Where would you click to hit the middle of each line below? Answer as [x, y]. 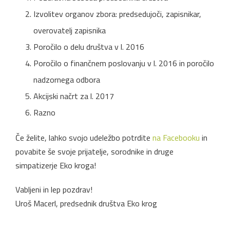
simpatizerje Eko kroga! [56, 165]
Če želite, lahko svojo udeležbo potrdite [84, 137]
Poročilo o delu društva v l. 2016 [89, 46]
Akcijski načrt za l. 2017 [74, 96]
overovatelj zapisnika [70, 30]
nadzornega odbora [67, 79]
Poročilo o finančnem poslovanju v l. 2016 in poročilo [124, 63]
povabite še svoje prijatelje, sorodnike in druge [94, 151]
